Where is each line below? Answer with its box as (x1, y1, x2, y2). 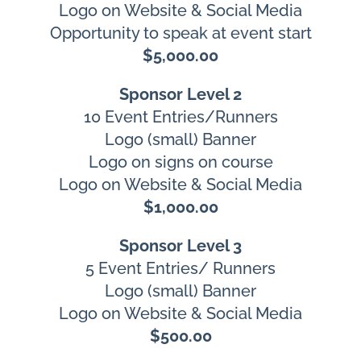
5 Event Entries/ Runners (85, 259, 276, 279)
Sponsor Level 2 (119, 85, 242, 105)
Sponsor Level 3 (119, 236, 242, 256)
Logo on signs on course (88, 152, 273, 172)
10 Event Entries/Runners (83, 107, 278, 127)
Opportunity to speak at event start (49, 23, 312, 44)
